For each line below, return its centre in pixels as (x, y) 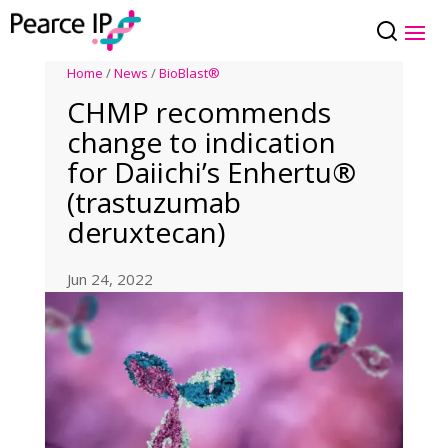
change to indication (202, 142)
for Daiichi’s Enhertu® (212, 172)
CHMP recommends (199, 112)
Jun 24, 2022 (110, 279)
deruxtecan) (146, 232)
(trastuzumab (154, 202)
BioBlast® (190, 73)
